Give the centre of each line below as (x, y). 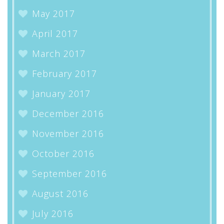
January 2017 (61, 93)
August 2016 (60, 193)
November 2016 (68, 133)
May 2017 (53, 13)
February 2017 (64, 73)
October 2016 (63, 153)
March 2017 (58, 53)
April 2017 (55, 33)
